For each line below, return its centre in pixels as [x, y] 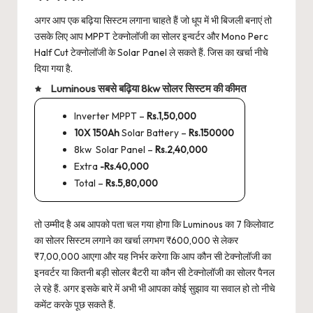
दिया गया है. [53, 69]
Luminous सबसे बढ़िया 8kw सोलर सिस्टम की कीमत [148, 89]
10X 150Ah [97, 132]
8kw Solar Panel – [115, 149]
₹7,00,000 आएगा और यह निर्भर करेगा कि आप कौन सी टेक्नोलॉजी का [153, 256]
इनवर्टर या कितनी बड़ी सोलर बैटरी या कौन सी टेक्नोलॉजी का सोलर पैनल [154, 272]
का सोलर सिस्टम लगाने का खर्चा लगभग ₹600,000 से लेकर [136, 240]
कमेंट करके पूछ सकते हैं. [75, 304]
